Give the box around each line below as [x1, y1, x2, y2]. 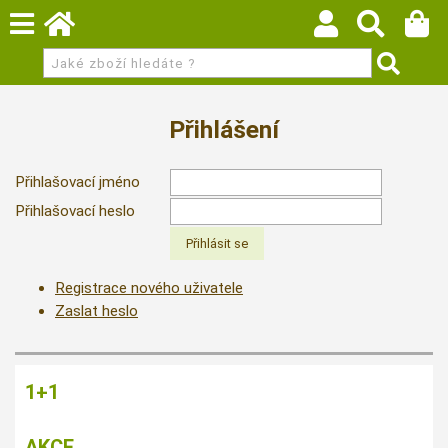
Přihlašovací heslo [15, 202, 135, 221]
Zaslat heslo [55, 301, 138, 320]
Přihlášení [169, 115, 279, 144]
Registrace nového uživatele [55, 278, 243, 297]
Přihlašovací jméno [15, 173, 140, 192]
